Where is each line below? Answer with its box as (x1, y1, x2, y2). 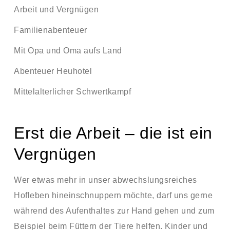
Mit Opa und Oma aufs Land (14, 46, 122, 55)
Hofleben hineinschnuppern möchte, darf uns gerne (14, 191, 213, 200)
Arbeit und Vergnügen (14, 5, 99, 14)
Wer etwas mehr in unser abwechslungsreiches (14, 176, 197, 184)
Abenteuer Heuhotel (14, 67, 92, 75)
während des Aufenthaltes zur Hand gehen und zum (14, 206, 215, 215)
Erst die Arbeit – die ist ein (14, 124, 213, 142)
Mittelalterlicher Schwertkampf (14, 87, 131, 96)
